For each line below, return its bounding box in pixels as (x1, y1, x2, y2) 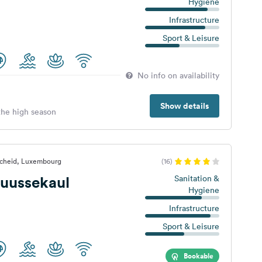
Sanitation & (174, 173, 219, 184)
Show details (160, 100, 209, 112)
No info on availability (137, 70, 219, 81)
